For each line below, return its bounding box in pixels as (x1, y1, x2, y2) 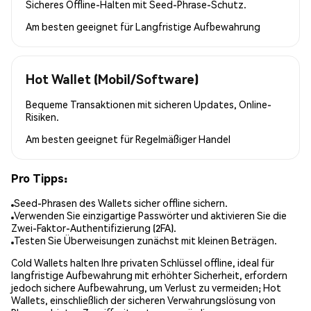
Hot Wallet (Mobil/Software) (26, 70, 199, 87)
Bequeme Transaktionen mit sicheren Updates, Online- (26, 97, 271, 110)
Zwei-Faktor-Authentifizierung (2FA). (11, 221, 176, 235)
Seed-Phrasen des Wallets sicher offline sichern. (14, 196, 228, 210)
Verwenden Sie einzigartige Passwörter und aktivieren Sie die (14, 209, 287, 222)
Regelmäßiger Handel (135, 132, 230, 145)
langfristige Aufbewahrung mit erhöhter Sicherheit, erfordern (11, 269, 287, 282)
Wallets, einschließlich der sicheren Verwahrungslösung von (11, 294, 276, 307)
